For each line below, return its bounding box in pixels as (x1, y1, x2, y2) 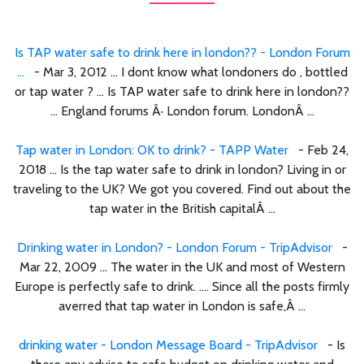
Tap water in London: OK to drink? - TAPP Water (15, 141, 288, 158)
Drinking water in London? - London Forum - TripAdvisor (16, 239, 332, 255)
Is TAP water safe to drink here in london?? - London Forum (14, 44, 350, 60)
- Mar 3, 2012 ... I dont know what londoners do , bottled (24, 63, 348, 80)
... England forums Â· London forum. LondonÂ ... (50, 102, 314, 119)
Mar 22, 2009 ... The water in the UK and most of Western (19, 258, 345, 275)
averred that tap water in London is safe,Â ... (58, 297, 305, 314)
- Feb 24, (288, 141, 349, 158)
